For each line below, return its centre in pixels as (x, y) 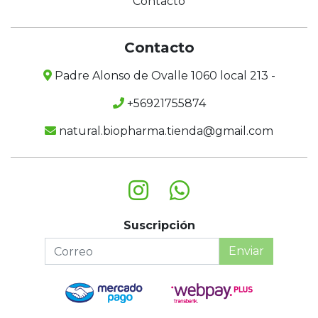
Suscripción (159, 226)
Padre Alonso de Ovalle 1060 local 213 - (163, 76)
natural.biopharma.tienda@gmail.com (165, 131)
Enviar (246, 251)
